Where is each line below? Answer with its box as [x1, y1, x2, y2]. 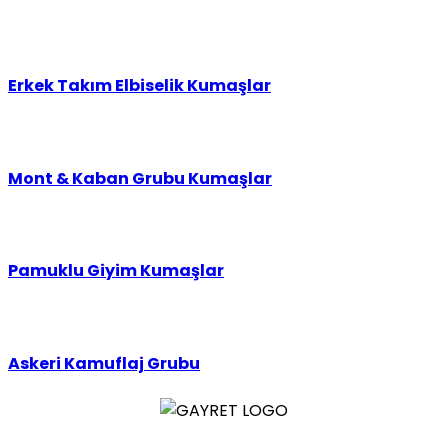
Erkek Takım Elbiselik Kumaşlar [8, 74, 271, 98]
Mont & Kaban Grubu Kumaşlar [8, 166, 272, 190]
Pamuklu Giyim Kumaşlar [8, 259, 224, 283]
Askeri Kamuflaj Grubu [8, 351, 200, 375]
